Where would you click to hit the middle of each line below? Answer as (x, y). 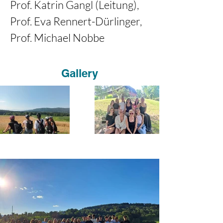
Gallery (80, 73)
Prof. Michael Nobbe (57, 38)
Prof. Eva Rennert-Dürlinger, (77, 21)
